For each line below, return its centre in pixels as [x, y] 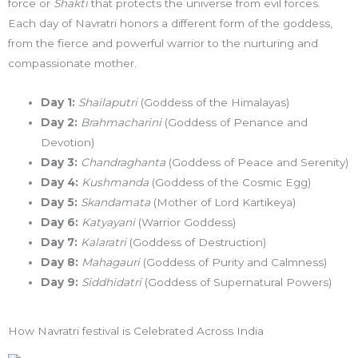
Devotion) [68, 142]
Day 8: [60, 262]
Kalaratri [104, 242]
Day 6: [60, 222]
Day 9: [60, 282]
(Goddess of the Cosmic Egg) [230, 182]
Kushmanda [115, 182]
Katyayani [109, 222]
